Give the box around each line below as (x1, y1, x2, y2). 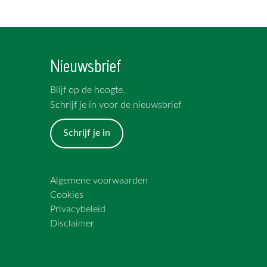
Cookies (49, 190, 83, 200)
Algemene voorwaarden (49, 176, 148, 186)
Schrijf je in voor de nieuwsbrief (49, 100, 181, 110)
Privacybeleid (49, 204, 105, 215)
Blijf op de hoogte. (49, 85, 125, 95)
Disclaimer (49, 219, 94, 229)
